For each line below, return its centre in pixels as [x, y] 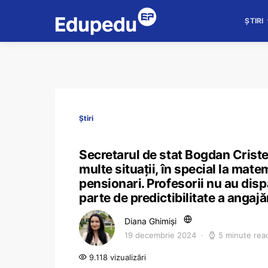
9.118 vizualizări [116, 257]
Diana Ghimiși [150, 221]
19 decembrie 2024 [160, 235]
